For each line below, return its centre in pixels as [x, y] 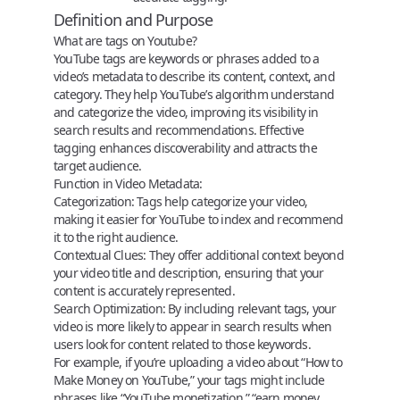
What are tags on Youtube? [125, 40]
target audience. [98, 165]
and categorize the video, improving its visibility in [186, 112]
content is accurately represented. [144, 290]
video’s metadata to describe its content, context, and [194, 76]
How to [323, 362]
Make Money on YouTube [121, 379]
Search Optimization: [109, 308]
